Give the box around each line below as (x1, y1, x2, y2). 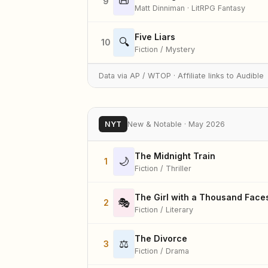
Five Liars (135, 31, 175, 42)
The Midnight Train (135, 150, 215, 161)
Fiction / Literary (135, 205, 193, 214)
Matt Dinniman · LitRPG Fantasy (135, 3, 245, 13)
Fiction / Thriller (135, 163, 191, 173)
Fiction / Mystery (135, 44, 195, 54)
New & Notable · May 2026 (127, 120, 225, 129)
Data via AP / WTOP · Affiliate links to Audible (99, 71, 264, 80)
